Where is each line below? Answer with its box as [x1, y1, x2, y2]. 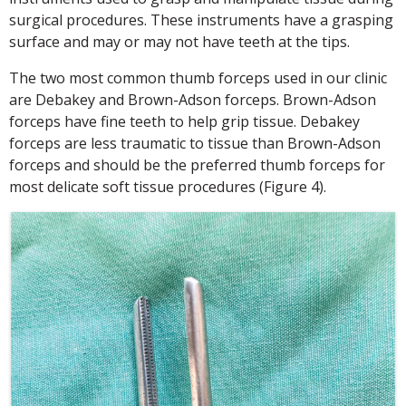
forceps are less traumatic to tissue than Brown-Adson [9, 132, 381, 153]
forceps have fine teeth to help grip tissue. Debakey [9, 111, 360, 131]
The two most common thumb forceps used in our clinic [9, 67, 387, 88]
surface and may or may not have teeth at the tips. [9, 31, 350, 52]
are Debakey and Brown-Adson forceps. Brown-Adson [9, 89, 376, 110]
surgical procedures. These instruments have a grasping [9, 9, 393, 30]
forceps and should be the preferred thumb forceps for [9, 154, 385, 175]
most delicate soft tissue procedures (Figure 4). [9, 176, 326, 197]
